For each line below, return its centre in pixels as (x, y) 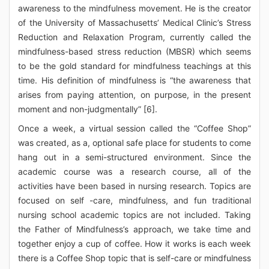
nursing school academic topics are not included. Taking (134, 215)
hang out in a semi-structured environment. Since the (134, 157)
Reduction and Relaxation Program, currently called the (134, 37)
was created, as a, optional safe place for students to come (134, 143)
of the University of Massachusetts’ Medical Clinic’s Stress (134, 23)
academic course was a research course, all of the (134, 171)
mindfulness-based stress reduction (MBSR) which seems (134, 51)
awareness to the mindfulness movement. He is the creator (134, 8)
